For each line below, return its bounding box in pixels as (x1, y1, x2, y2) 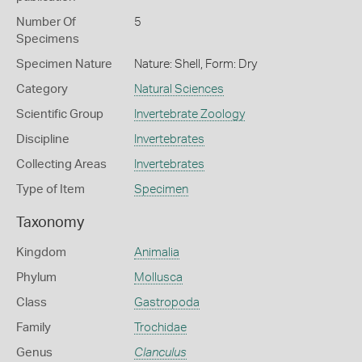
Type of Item (16, 183, 85, 196)
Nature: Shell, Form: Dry (133, 58, 257, 70)
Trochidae (133, 322, 187, 334)
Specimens (16, 33, 79, 45)
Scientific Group (16, 108, 103, 120)
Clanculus (133, 347, 187, 359)
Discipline (16, 133, 69, 145)
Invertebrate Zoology (133, 108, 245, 120)
